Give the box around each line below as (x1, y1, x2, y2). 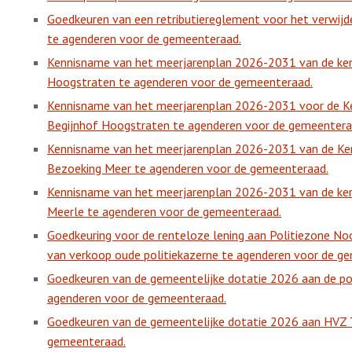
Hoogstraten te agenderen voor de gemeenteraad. (47, 74, 313, 90)
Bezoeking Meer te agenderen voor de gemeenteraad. (47, 160, 328, 176)
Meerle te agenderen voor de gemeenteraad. (47, 203, 281, 219)
